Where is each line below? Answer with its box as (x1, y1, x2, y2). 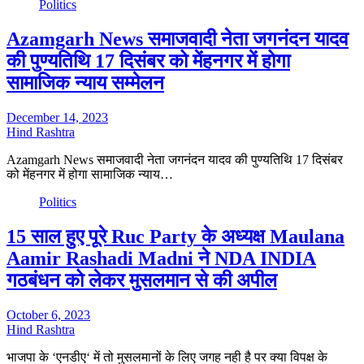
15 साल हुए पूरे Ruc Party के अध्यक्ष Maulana (6, 226, 344, 248)
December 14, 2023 (6, 110, 108, 125)
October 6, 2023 (6, 307, 90, 322)
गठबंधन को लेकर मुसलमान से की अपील (6, 270, 277, 292)
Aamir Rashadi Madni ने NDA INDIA (6, 248, 316, 270)
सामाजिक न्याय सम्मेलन (6, 72, 164, 94)
